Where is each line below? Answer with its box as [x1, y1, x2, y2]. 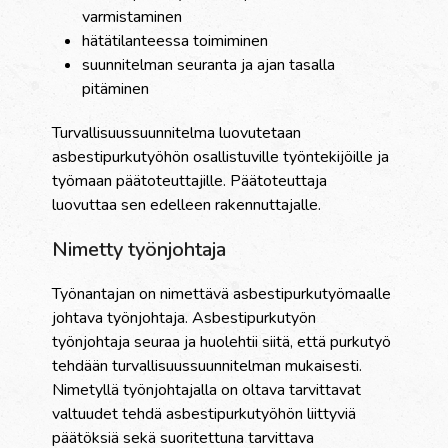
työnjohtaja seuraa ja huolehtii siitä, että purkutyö [52, 331, 392, 354]
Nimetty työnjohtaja [52, 236, 227, 264]
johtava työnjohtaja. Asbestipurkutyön [52, 307, 317, 330]
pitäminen [82, 78, 150, 101]
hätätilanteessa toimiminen [82, 30, 269, 53]
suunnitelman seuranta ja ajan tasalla [82, 54, 336, 77]
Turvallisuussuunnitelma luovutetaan [52, 122, 302, 145]
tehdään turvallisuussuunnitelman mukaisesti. [52, 355, 363, 378]
